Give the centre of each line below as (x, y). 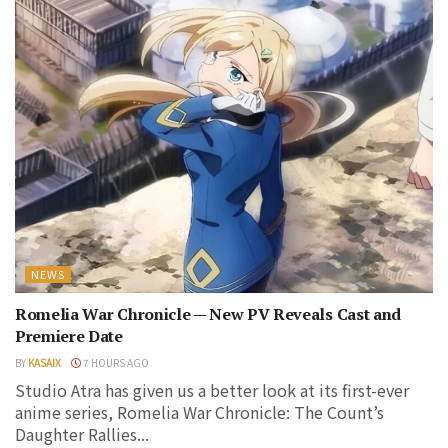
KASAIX (44, 362)
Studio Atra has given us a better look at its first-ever (212, 389)
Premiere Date (69, 335)
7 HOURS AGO (115, 362)
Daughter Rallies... (82, 433)
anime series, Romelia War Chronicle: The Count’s (199, 411)
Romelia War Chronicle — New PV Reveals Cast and (208, 313)
